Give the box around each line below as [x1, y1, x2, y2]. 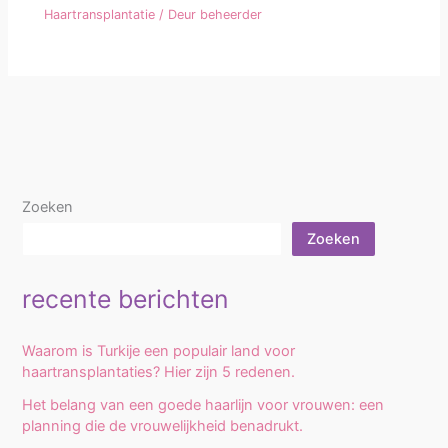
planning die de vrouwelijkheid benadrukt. [22, 416, 304, 435]
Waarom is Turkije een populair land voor [22, 341, 296, 360]
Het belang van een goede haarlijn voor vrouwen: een [22, 395, 385, 414]
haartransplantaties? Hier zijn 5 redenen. [22, 362, 296, 381]
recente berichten [22, 283, 230, 314]
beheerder [200, 7, 263, 23]
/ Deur [155, 7, 201, 23]
